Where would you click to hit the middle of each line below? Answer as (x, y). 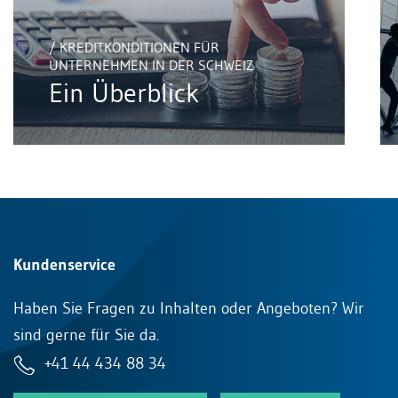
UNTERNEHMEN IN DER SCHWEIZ (151, 64)
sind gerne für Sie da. (86, 334)
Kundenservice (64, 264)
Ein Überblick (124, 92)
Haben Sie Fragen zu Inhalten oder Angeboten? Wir (189, 308)
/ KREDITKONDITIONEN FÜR (134, 47)
